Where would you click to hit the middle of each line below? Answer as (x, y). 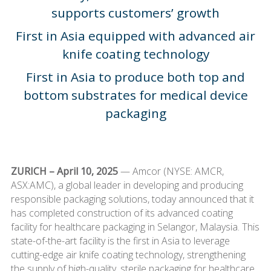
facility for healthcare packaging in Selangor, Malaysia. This (135, 227)
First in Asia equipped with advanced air (135, 35)
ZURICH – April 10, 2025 (64, 171)
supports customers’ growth (135, 12)
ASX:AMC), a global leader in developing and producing (127, 185)
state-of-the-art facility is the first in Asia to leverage (120, 240)
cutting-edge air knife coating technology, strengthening (128, 254)
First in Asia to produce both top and (135, 77)
